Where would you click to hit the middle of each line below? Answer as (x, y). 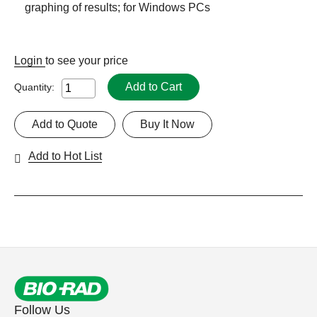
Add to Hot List (65, 156)
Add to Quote (65, 125)
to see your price (87, 61)
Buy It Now (167, 125)
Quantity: (34, 87)
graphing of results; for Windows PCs (117, 8)
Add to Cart (154, 87)
